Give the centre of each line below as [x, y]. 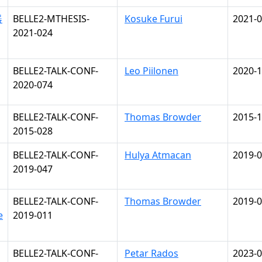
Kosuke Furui [154, 19]
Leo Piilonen [151, 71]
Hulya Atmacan [158, 155]
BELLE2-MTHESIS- [51, 19]
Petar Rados [151, 253]
